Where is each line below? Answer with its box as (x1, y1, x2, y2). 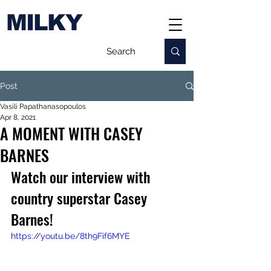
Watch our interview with (11, 166, 154, 188)
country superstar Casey (11, 187, 151, 209)
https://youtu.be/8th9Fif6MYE (11, 231, 130, 241)
